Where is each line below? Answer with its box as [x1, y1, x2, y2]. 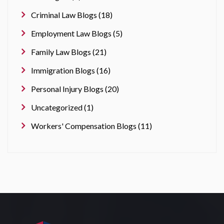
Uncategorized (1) [31, 102, 93, 112]
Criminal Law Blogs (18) [31, 9, 112, 19]
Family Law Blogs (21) [31, 46, 106, 56]
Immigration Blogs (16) [31, 65, 110, 75]
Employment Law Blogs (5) [31, 28, 122, 38]
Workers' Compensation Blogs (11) [31, 120, 152, 130]
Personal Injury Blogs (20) [31, 83, 119, 93]
